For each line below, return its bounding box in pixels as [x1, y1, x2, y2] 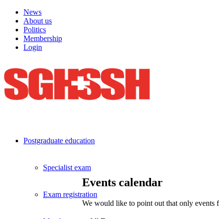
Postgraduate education [23, 136, 95, 145]
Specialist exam [43, 163, 91, 172]
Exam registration [43, 190, 97, 198]
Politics [23, 25, 46, 34]
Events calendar [82, 175, 163, 189]
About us [23, 17, 52, 25]
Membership [23, 34, 62, 43]
